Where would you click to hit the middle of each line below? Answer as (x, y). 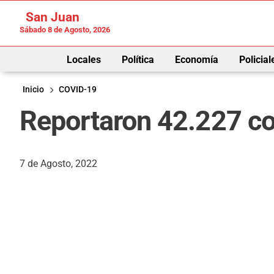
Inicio (33, 89)
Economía (196, 59)
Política (138, 59)
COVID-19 (78, 89)
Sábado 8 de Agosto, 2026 (65, 30)
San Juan (51, 17)
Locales (83, 59)
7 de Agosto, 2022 (58, 163)
